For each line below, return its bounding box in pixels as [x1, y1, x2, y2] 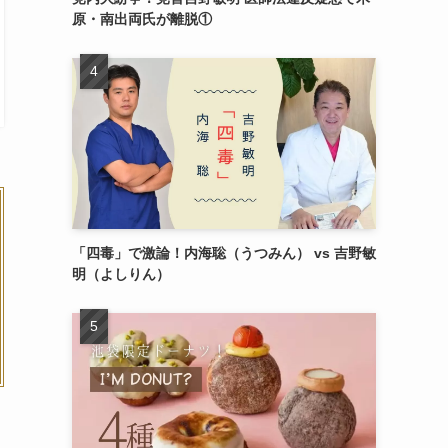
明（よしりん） [72, 266, 170, 282]
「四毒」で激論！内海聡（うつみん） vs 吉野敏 [72, 245, 376, 261]
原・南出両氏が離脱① [72, 11, 212, 27]
